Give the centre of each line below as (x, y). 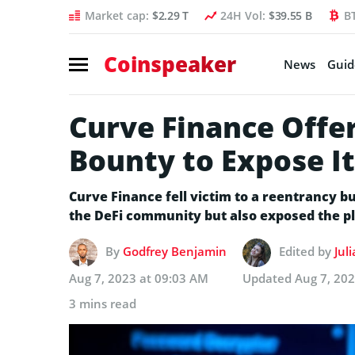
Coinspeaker (170, 64)
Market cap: (118, 15)
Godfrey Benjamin (175, 251)
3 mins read (103, 303)
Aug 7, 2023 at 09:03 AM (139, 278)
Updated (269, 278)
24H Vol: (244, 15)
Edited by (307, 251)
